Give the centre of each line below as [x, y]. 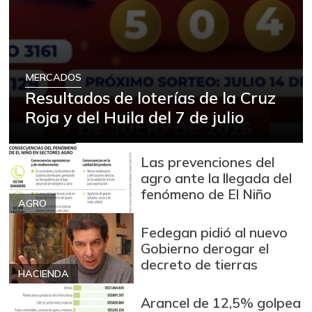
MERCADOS [54, 77]
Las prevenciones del [208, 162]
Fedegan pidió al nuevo [214, 233]
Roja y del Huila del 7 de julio [135, 117]
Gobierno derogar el [205, 249]
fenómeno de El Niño [206, 194]
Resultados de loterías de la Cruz [151, 97]
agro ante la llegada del [217, 178]
